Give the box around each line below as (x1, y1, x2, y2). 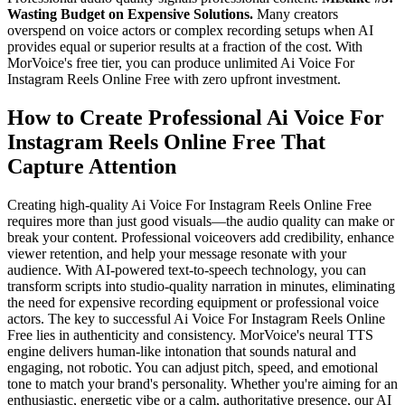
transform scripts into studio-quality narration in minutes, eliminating (7, 278, 395, 295)
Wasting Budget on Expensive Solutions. (7, 6, 253, 23)
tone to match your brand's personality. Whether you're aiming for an (7, 376, 398, 392)
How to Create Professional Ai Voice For (7, 106, 384, 130)
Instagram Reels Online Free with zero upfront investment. (7, 71, 341, 88)
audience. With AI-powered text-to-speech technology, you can (7, 262, 366, 278)
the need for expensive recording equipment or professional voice (7, 295, 379, 311)
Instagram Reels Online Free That (7, 130, 325, 155)
